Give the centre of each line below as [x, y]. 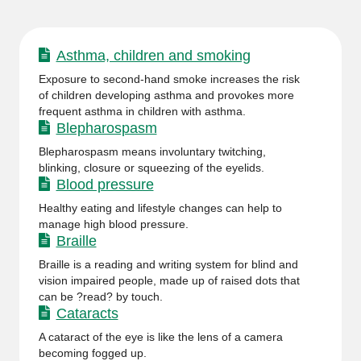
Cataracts [87, 313]
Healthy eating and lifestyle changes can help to [160, 208]
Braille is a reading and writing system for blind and [168, 264]
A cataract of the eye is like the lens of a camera [161, 337]
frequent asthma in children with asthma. [142, 111]
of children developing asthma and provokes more [166, 95]
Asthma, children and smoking [153, 56]
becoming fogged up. [93, 353]
